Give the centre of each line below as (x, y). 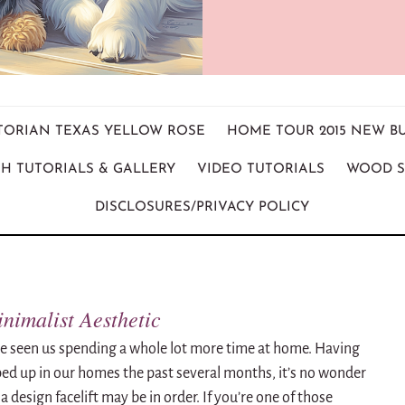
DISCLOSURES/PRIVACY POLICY (202, 207)
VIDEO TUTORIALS (260, 169)
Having (338, 348)
